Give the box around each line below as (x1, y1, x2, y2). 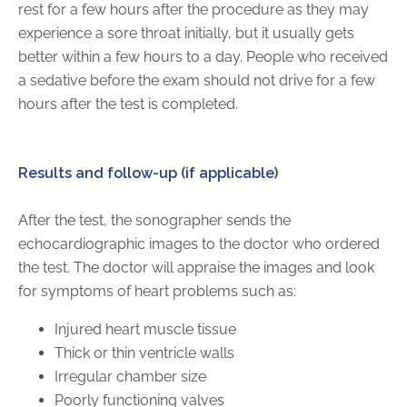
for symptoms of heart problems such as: (18, 282, 296, 300)
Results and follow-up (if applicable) (18, 164, 278, 182)
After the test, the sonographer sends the (18, 211, 291, 229)
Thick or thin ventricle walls (55, 343, 234, 362)
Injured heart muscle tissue (55, 320, 236, 338)
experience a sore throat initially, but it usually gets (18, 24, 354, 42)
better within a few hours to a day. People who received (18, 47, 388, 65)
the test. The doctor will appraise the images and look (18, 258, 374, 276)
